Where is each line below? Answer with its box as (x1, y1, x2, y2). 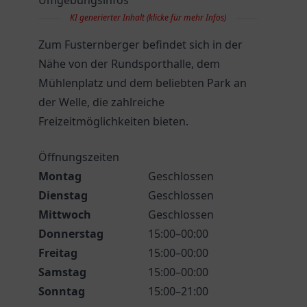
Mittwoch (38, 207, 91, 222)
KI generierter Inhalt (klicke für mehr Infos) (70, 12, 226, 23)
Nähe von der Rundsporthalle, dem (38, 56, 220, 71)
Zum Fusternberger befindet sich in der (38, 37, 243, 52)
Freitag (38, 245, 77, 260)
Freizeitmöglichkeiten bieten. (38, 114, 188, 129)
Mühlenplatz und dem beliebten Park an (38, 75, 247, 90)
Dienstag (38, 188, 88, 203)
